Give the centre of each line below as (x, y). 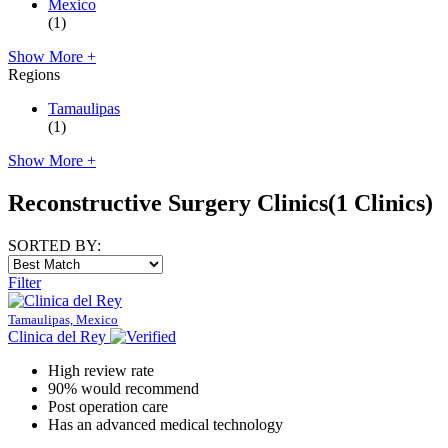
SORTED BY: (54, 245)
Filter (24, 282)
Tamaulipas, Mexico (63, 319)
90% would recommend (123, 388)
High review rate (101, 370)
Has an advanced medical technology (165, 424)
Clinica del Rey (57, 336)
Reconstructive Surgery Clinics (168, 202)
